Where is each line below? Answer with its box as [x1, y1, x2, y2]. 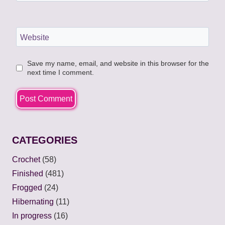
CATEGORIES [12, 135, 77, 146]
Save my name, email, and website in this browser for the [27, 59, 209, 68]
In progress [12, 211, 52, 220]
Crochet [12, 155, 40, 164]
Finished [12, 169, 43, 178]
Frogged [12, 183, 42, 192]
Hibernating [12, 197, 54, 206]
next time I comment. [27, 68, 94, 77]
